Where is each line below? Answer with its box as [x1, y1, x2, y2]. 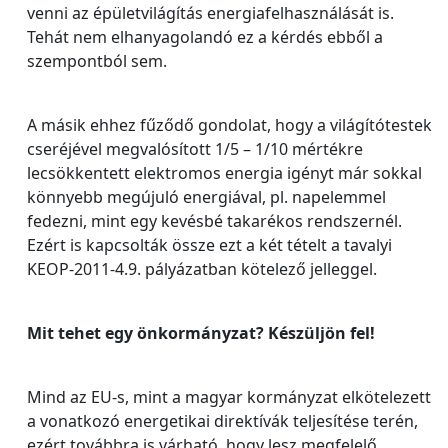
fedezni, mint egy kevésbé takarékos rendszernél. [27, 209, 402, 232]
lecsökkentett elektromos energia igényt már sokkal [27, 161, 422, 184]
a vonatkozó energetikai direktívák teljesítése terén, [27, 409, 418, 432]
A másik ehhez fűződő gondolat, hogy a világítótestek [27, 113, 432, 136]
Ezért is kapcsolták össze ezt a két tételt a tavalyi [27, 233, 392, 256]
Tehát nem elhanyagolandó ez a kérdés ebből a [27, 25, 383, 48]
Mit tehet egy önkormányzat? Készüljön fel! [27, 321, 375, 344]
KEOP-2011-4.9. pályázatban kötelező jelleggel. [27, 257, 377, 280]
